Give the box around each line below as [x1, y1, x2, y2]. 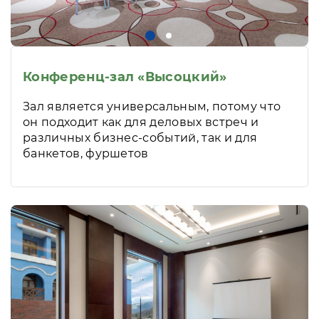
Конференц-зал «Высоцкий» [23, 69, 227, 85]
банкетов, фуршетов [23, 147, 149, 161]
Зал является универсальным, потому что [23, 100, 281, 114]
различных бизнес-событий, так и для [23, 131, 258, 145]
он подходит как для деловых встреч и [23, 115, 259, 130]
